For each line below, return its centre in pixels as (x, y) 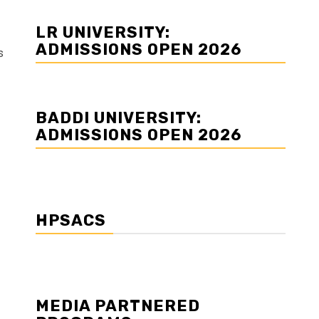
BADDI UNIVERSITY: (119, 117)
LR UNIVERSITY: (103, 32)
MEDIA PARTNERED (118, 305)
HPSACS (71, 220)
